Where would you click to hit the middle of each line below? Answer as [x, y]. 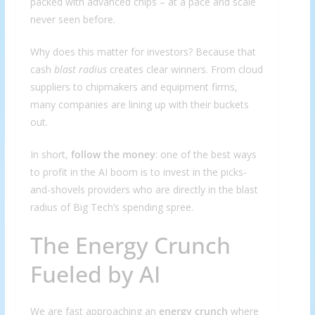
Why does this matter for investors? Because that [143, 52]
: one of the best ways [206, 155]
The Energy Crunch [130, 245]
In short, [50, 155]
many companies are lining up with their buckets [139, 105]
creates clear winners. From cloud [185, 70]
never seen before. [72, 20]
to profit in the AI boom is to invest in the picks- [138, 172]
